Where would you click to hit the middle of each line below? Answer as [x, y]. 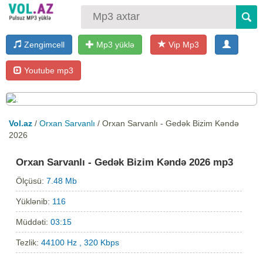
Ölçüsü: [31, 181]
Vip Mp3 [183, 44]
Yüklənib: [34, 201]
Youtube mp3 [48, 70]
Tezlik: [29, 242]
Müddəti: [33, 222]
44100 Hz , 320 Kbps [80, 242]
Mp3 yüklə [114, 44]
